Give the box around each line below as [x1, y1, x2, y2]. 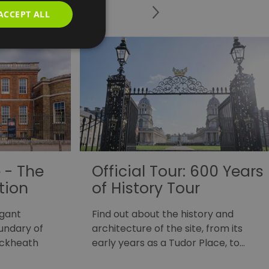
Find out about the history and [92, 207, 234, 222]
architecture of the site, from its [92, 222, 243, 236]
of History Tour [92, 178, 200, 199]
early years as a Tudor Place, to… [92, 236, 245, 250]
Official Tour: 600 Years [92, 161, 264, 183]
